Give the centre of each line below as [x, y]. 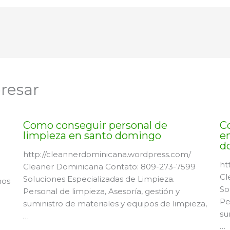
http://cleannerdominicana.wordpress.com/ [107, 154]
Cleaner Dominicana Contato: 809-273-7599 [109, 166]
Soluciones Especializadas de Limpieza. [99, 179]
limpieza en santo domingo [92, 135]
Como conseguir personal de [95, 125]
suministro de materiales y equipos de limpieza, [115, 203]
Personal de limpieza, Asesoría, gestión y [101, 191]
